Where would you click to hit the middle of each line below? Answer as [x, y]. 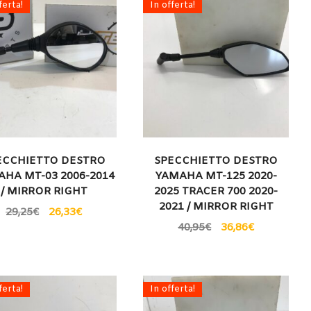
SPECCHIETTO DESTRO [216, 161]
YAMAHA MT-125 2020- [216, 176]
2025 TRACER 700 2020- [216, 191]
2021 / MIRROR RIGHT [216, 207]
